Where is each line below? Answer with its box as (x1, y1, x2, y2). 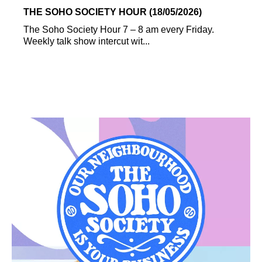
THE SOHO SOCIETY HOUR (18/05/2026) (23, 6, 202, 17)
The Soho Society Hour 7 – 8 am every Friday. (23, 24, 214, 35)
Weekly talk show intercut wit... (23, 36, 150, 46)
